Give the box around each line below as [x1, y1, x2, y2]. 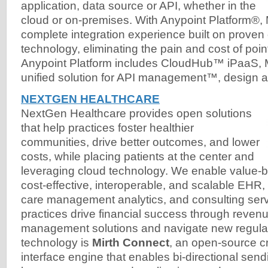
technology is [21, 236, 92, 249]
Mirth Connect [92, 236, 169, 249]
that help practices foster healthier [21, 121, 194, 135]
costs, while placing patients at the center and [21, 150, 254, 163]
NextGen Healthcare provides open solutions [21, 107, 252, 120]
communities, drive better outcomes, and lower [21, 136, 260, 149]
